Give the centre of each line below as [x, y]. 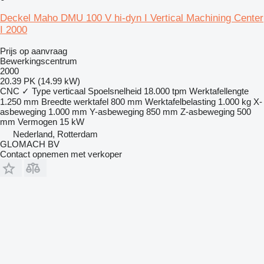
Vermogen [37, 122]
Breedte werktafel [75, 102]
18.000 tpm [165, 91]
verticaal [69, 91]
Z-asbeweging [207, 112]
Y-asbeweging [117, 112]
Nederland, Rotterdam [55, 134]
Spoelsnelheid [115, 91]
